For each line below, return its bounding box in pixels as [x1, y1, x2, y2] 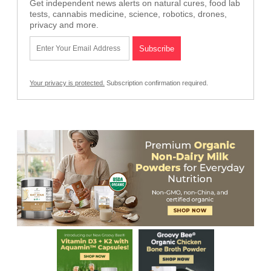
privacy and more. [30, 19, 99, 30]
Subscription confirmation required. [105, 79, 208, 87]
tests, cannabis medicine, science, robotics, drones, [30, 8, 227, 19]
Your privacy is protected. [30, 79, 105, 87]
